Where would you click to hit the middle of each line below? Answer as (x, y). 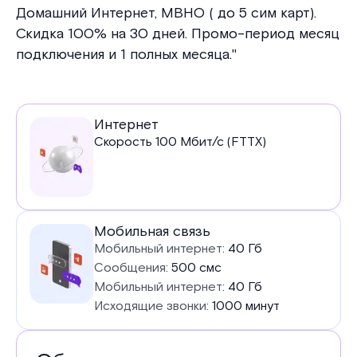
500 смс (196, 268)
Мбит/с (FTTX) (222, 142)
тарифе (73, 191)
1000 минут (244, 306)
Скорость (125, 142)
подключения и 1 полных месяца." (126, 55)
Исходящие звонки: (151, 306)
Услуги (69, 121)
